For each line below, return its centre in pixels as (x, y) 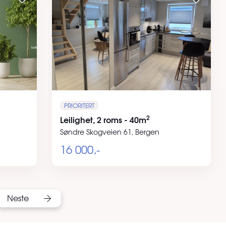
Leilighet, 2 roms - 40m (103, 120)
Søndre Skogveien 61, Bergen (110, 132)
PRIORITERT (79, 106)
